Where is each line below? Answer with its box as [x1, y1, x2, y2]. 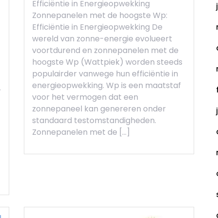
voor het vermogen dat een [32, 91, 138, 103]
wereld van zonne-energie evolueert [32, 33, 172, 45]
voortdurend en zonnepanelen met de [32, 45, 179, 56]
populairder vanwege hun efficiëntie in [32, 68, 178, 80]
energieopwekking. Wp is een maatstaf [32, 80, 181, 91]
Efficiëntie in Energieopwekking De [32, 21, 163, 33]
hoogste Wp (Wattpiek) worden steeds [32, 56, 182, 68]
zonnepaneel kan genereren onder [32, 103, 166, 115]
